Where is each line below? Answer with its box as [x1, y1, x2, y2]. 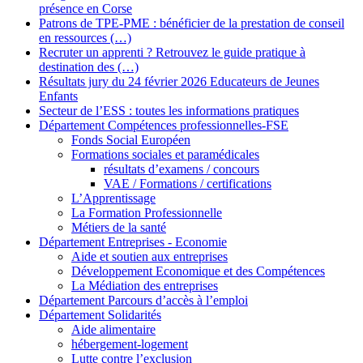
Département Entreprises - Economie [39, 235, 227, 250]
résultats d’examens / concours [104, 162, 259, 177]
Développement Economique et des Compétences [71, 264, 325, 279]
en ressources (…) [39, 31, 131, 45]
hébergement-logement [71, 337, 188, 352]
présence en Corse [39, 2, 132, 16]
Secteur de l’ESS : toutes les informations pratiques [39, 104, 299, 118]
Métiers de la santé [71, 220, 166, 235]
